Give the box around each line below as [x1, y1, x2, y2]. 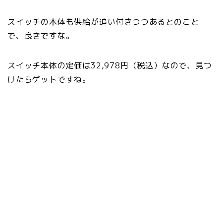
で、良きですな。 [7, 30, 74, 41]
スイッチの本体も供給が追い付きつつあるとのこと [7, 16, 199, 27]
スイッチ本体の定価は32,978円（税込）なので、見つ [7, 59, 212, 71]
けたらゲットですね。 [7, 73, 91, 85]
